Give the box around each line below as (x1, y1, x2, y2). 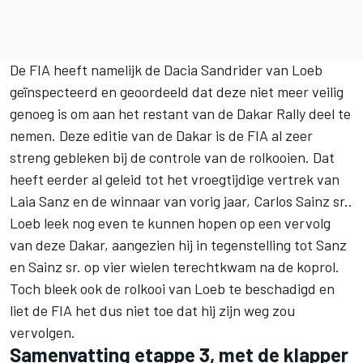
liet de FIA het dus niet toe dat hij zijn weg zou (10, 301, 295, 319)
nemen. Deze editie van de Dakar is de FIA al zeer (10, 126, 313, 144)
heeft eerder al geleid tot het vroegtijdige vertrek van (10, 169, 340, 188)
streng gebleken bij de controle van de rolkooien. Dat (10, 147, 335, 166)
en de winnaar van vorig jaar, (70, 191, 254, 210)
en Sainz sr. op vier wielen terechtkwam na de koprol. (10, 257, 340, 275)
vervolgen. (10, 322, 79, 341)
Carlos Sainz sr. (254, 191, 348, 210)
